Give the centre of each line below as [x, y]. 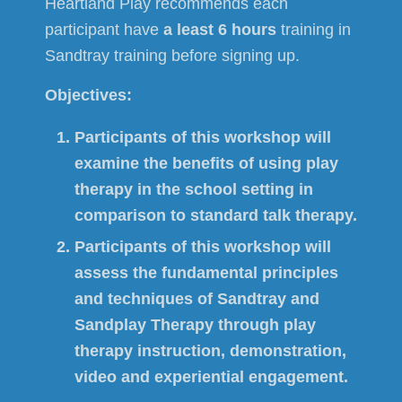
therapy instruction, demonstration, [210, 351]
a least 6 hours [220, 29]
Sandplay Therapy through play [195, 325]
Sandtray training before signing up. [172, 55]
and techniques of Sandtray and [197, 299]
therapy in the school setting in [194, 190]
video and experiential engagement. [211, 377]
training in [314, 29]
